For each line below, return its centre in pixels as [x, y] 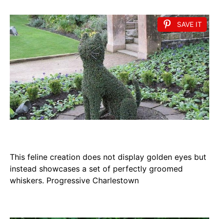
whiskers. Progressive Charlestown [74, 180]
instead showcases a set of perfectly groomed [96, 168]
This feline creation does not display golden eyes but [108, 157]
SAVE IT [189, 24]
